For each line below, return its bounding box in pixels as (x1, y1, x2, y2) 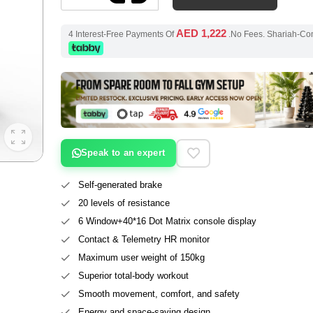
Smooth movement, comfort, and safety (78, 288, 240, 299)
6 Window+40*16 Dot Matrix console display (78, 215, 256, 226)
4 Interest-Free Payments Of (68, 29, 176, 39)
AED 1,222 (176, 27, 226, 39)
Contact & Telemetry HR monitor (78, 233, 210, 245)
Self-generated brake (78, 179, 162, 190)
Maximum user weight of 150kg (78, 252, 205, 263)
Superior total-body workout (78, 270, 189, 281)
